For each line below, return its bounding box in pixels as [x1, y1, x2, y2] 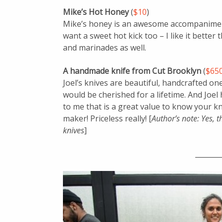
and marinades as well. [63, 42, 146, 53]
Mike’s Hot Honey [63, 6, 131, 17]
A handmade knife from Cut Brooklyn [63, 65, 203, 76]
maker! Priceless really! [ [63, 112, 152, 124]
